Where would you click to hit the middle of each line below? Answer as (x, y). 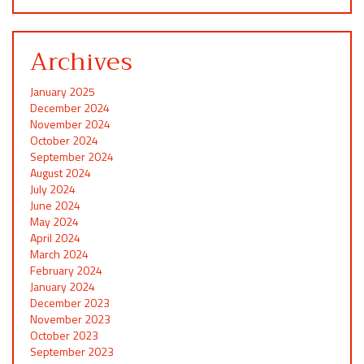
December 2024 (70, 107)
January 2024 (63, 286)
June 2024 (55, 205)
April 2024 (55, 237)
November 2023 (70, 318)
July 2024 (53, 188)
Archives (81, 61)
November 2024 (70, 123)
